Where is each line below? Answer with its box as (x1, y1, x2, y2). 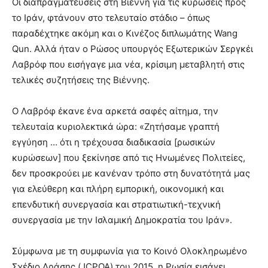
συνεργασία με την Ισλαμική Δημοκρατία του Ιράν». (12, 214, 232, 226)
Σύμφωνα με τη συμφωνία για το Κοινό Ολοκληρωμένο (12, 245, 247, 257)
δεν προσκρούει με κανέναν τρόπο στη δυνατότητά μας (12, 167, 250, 179)
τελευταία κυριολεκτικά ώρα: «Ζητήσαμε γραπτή (12, 121, 220, 132)
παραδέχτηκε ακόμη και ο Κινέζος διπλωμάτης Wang (12, 28, 237, 39)
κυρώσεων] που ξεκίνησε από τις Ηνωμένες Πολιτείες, (12, 152, 245, 163)
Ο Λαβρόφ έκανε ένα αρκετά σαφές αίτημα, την (12, 105, 218, 117)
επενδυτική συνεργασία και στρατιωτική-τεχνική (12, 199, 221, 210)
